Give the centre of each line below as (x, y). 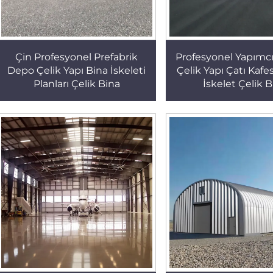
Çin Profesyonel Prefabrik (77, 57)
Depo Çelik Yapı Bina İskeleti (77, 71)
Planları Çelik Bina (76, 84)
